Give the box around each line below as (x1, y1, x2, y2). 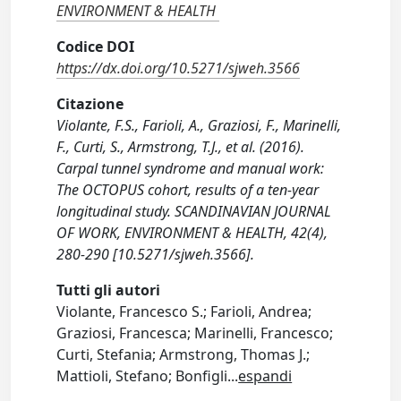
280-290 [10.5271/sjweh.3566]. (56, 244, 255, 264)
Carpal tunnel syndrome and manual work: (56, 158, 325, 178)
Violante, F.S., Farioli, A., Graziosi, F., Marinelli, (56, 115, 342, 135)
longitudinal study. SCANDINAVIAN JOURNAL (56, 201, 332, 221)
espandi (238, 366, 293, 386)
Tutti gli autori (56, 280, 161, 300)
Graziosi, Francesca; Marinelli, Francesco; (56, 323, 334, 343)
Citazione (56, 94, 124, 114)
